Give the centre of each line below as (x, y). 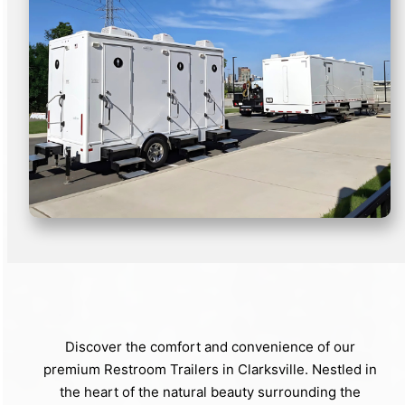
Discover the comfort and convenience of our (210, 347)
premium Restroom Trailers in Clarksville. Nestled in (210, 370)
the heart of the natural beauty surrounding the (210, 392)
